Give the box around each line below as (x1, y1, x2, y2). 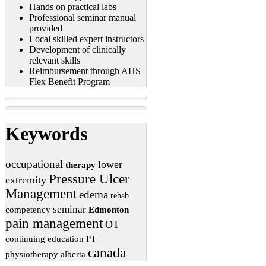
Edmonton (88, 205, 129, 215)
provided (29, 23, 62, 34)
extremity (5, 174, 46, 186)
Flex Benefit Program (29, 77, 110, 87)
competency (5, 205, 50, 215)
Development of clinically (29, 45, 126, 55)
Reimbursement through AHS (29, 66, 141, 77)
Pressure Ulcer (49, 172, 129, 187)
